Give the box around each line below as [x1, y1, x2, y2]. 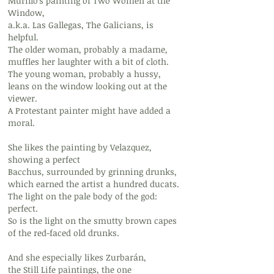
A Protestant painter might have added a [8, 105, 171, 116]
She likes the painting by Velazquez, [8, 141, 152, 153]
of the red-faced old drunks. [8, 227, 119, 239]
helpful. [8, 31, 39, 43]
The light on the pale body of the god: [8, 190, 157, 202]
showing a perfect [8, 154, 80, 165]
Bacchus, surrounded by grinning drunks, [8, 166, 177, 177]
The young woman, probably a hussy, [8, 68, 161, 80]
